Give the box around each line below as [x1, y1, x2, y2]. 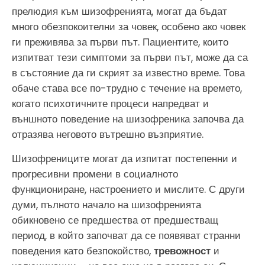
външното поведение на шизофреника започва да [12, 112, 244, 127]
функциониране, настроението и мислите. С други [12, 182, 245, 196]
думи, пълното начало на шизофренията [12, 197, 201, 212]
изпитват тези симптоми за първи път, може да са [12, 50, 248, 65]
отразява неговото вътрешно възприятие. [12, 127, 203, 142]
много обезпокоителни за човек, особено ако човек [12, 20, 245, 34]
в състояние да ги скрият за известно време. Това [12, 66, 245, 80]
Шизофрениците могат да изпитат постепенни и [12, 151, 237, 166]
